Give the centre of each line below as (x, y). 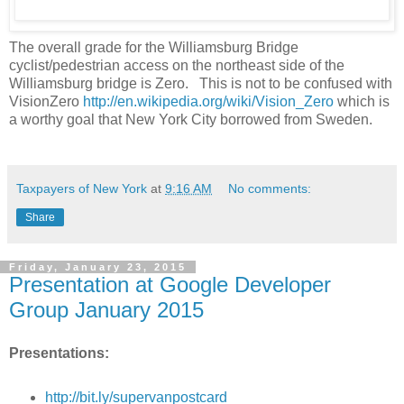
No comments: (270, 188)
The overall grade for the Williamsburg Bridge (154, 47)
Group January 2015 (106, 309)
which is (362, 101)
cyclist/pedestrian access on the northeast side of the (177, 65)
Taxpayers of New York (82, 188)
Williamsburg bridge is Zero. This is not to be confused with (201, 83)
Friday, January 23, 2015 (98, 266)
